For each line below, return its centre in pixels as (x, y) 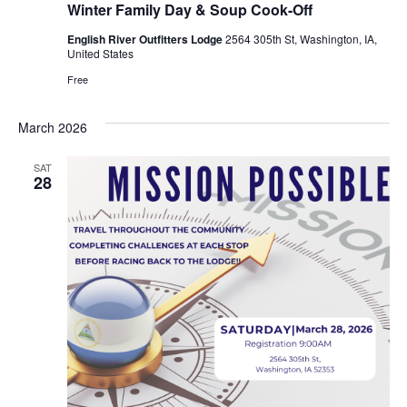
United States (100, 53)
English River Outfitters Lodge (146, 39)
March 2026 (52, 127)
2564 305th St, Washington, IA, (301, 38)
